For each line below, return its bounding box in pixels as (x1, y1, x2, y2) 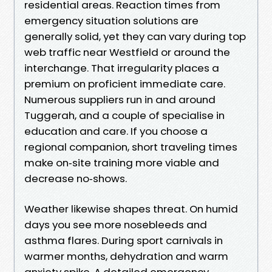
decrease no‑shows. (24, 171, 127, 186)
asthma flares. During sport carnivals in (24, 233, 223, 248)
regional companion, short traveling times (24, 139, 237, 154)
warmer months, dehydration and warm (24, 248, 228, 263)
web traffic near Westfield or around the (24, 44, 230, 59)
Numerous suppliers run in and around (24, 92, 216, 107)
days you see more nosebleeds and (24, 217, 207, 232)
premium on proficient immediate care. (24, 76, 225, 91)
